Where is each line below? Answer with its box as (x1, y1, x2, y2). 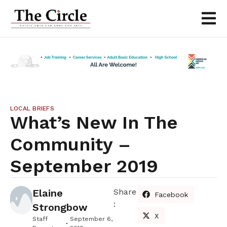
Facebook (155, 190, 188, 199)
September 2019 (10, 155, 158, 177)
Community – (10, 133, 131, 155)
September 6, (70, 215, 113, 222)
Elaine (32, 186, 63, 199)
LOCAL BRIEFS (10, 104, 54, 112)
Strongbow (32, 201, 88, 213)
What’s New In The (10, 111, 178, 133)
